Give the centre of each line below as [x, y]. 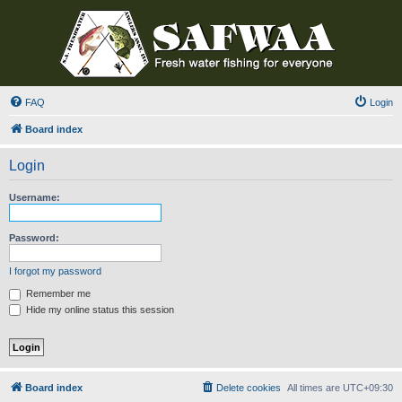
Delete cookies [249, 388]
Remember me [57, 293]
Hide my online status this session [99, 309]
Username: [35, 197]
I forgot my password [55, 271]
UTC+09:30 [368, 388]
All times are [315, 388]
